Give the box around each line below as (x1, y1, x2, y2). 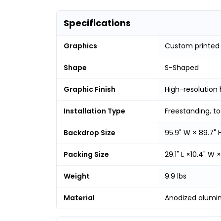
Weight (64, 171, 90, 181)
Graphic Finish (64, 84, 115, 94)
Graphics (64, 40, 97, 51)
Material (64, 192, 95, 203)
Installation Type (64, 106, 125, 116)
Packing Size (64, 149, 109, 159)
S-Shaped (165, 62, 199, 73)
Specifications (64, 16, 131, 29)
